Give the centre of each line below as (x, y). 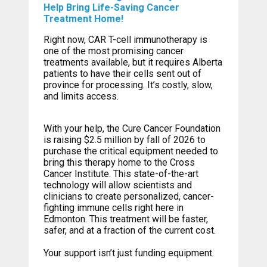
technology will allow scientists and (117, 185)
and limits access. (81, 97)
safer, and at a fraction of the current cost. (129, 231)
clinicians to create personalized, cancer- (128, 197)
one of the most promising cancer (113, 51)
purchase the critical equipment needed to (131, 151)
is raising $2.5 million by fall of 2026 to (124, 140)
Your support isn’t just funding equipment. (128, 253)
